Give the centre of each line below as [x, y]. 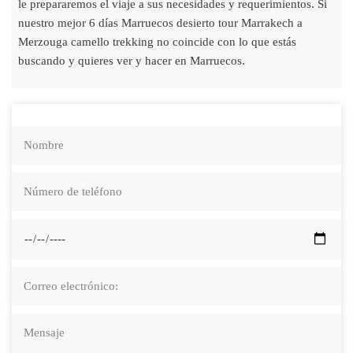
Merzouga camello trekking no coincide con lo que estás [157, 41]
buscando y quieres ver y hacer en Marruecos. [132, 60]
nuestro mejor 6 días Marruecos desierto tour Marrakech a [160, 22]
